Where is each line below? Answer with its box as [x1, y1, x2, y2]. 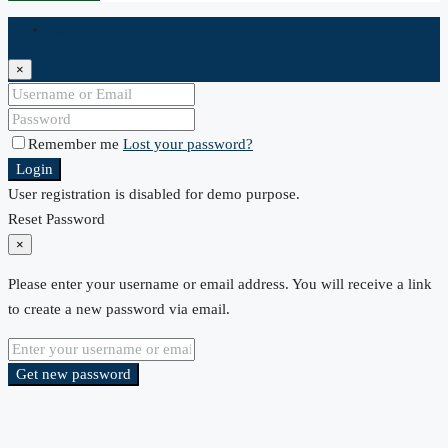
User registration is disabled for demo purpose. [8, 186, 300, 203]
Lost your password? [123, 136, 253, 153]
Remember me [28, 136, 123, 153]
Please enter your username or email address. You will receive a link [8, 276, 432, 293]
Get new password [16, 366, 131, 383]
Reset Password [8, 211, 105, 228]
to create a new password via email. [8, 301, 230, 318]
